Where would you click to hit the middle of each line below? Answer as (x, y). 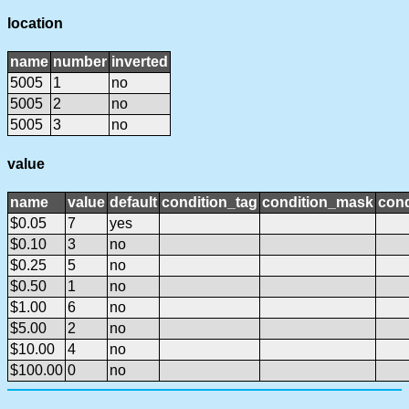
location (35, 24)
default (133, 202)
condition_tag (210, 202)
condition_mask (318, 202)
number (80, 62)
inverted (140, 62)
